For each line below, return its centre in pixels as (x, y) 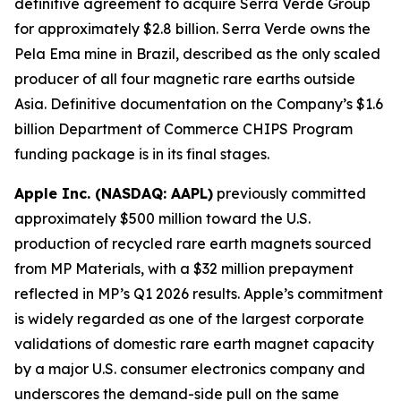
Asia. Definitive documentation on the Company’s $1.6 (199, 103)
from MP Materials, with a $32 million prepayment (184, 268)
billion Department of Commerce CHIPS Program (183, 128)
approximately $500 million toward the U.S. (162, 218)
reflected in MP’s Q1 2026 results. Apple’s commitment (199, 293)
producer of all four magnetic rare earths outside (185, 78)
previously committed (290, 193)
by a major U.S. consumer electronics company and (190, 368)
